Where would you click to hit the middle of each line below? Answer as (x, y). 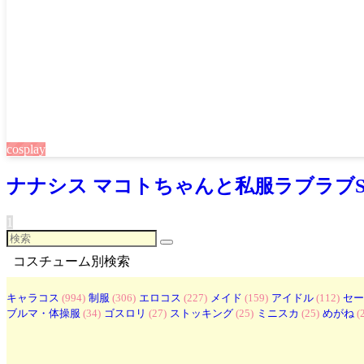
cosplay (26, 149)
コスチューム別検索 (71, 261)
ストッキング (201, 313)
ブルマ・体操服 (43, 313)
